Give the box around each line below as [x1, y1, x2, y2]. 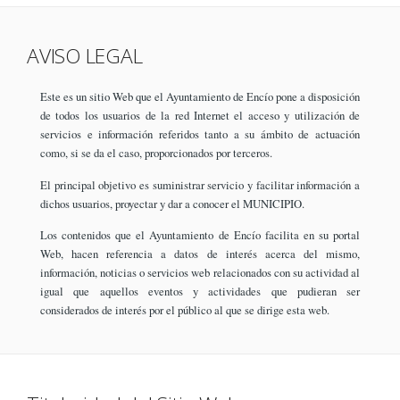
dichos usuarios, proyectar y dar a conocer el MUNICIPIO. [40, 195, 304, 212]
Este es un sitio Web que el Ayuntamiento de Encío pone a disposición [40, 88, 360, 105]
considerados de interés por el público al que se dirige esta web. [40, 301, 329, 318]
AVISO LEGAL [27, 42, 143, 71]
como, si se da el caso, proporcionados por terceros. [40, 145, 272, 162]
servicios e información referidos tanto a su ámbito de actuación [40, 126, 360, 143]
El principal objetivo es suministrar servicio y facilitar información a [40, 176, 360, 193]
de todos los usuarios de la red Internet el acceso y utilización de [40, 107, 360, 124]
